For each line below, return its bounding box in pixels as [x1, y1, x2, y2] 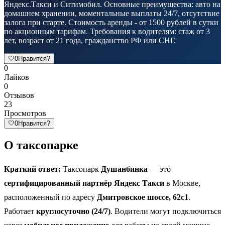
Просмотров [4, 108, 46, 118]
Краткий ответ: [4, 164, 61, 173]
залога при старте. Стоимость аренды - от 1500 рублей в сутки [4, 18, 218, 27]
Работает [4, 206, 36, 215]
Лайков [4, 72, 29, 81]
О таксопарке [4, 138, 78, 152]
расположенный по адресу [4, 192, 97, 201]
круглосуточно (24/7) [36, 206, 110, 215]
